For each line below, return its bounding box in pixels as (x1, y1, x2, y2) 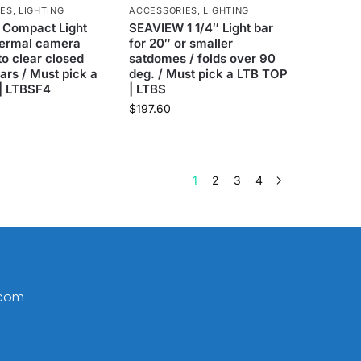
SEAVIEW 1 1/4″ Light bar (129, 20, 274, 36)
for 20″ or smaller (129, 35, 234, 52)
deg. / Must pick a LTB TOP (129, 66, 288, 82)
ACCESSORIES (129, 5, 198, 17)
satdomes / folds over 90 (129, 51, 276, 67)
